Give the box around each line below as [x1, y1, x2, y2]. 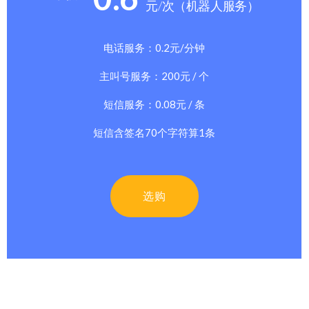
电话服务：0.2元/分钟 [103, 41, 205, 54]
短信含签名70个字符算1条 [93, 126, 215, 139]
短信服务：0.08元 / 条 [103, 97, 205, 110]
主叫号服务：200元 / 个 [99, 69, 209, 82]
